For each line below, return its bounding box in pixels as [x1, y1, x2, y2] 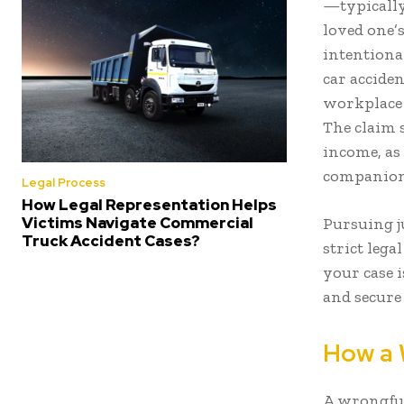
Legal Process [22, 174, 106, 190]
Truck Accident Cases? [22, 230, 200, 251]
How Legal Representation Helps [22, 194, 277, 215]
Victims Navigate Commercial [22, 212, 253, 233]
